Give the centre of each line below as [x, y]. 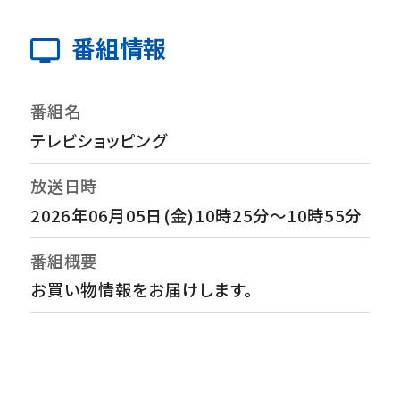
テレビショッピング [99, 141]
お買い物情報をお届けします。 [142, 290]
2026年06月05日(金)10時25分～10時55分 [196, 215]
